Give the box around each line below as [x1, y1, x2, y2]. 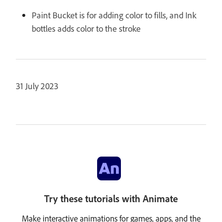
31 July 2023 [16, 80, 58, 92]
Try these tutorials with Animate [44, 192, 178, 205]
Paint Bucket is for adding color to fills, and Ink [32, 9, 196, 21]
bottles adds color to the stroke [32, 23, 141, 34]
